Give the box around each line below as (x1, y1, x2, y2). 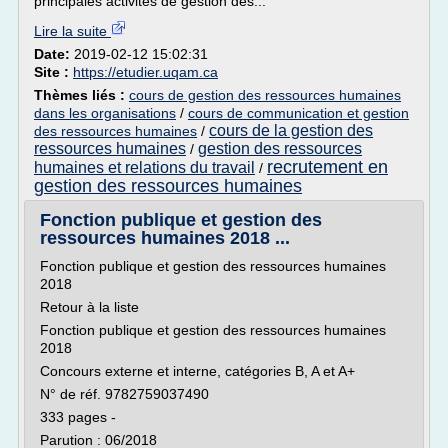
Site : (34, 64, 73, 80)
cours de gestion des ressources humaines (129, 87, 401, 103)
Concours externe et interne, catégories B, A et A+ (40, 363, 355, 379)
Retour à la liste (40, 299, 139, 315)
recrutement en (267, 157, 388, 177)
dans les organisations (34, 105, 176, 121)
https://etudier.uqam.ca (73, 64, 218, 80)
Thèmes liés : (34, 87, 129, 103)
